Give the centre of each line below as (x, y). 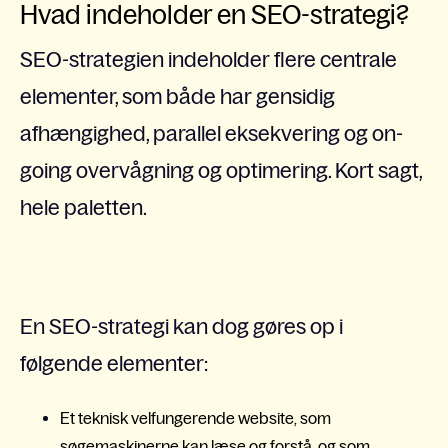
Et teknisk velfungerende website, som (195, 418)
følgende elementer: (114, 363)
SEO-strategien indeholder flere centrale (208, 59)
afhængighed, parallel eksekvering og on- (211, 133)
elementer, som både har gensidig (177, 96)
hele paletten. (83, 207)
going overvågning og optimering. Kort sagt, (221, 170)
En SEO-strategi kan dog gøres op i (181, 326)
